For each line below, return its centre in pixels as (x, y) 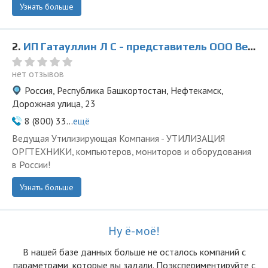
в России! (31, 165)
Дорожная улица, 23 (54, 103)
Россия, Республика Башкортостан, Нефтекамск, (124, 90)
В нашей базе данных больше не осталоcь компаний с (134, 252)
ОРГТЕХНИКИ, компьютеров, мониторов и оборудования (132, 151)
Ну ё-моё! (134, 231)
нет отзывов (38, 74)
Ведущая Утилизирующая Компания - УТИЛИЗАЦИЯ (118, 138)
